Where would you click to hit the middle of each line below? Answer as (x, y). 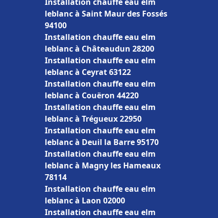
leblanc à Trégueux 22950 (93, 119)
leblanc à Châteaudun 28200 (100, 49)
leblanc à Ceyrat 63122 (88, 72)
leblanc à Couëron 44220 (92, 95)
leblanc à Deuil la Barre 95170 (102, 142)
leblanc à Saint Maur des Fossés (106, 14)
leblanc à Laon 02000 (85, 200)
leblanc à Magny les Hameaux (103, 165)
